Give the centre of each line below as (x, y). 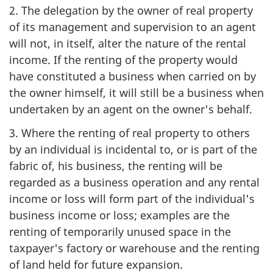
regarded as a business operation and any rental (134, 182)
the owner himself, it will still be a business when (136, 93)
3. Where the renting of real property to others (129, 133)
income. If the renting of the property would (123, 60)
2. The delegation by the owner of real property (131, 10)
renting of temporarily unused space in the (120, 231)
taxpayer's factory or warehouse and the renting (134, 248)
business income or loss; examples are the (119, 215)
